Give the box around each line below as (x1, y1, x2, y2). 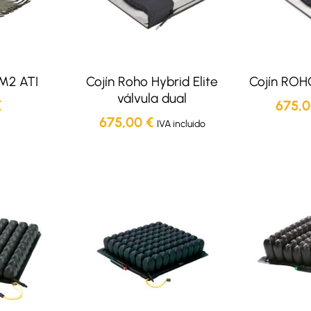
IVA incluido (156, 118, 205, 131)
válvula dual (117, 90, 187, 106)
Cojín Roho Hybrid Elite (86, 73, 219, 90)
